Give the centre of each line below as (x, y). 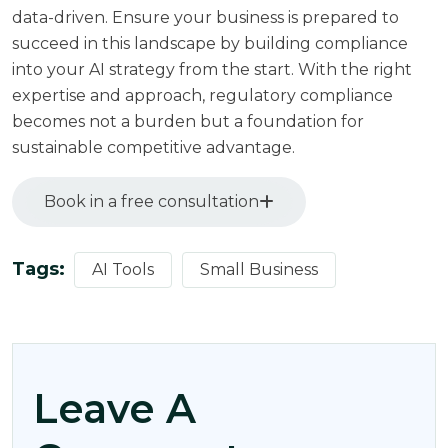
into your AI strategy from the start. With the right (212, 69)
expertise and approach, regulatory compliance (202, 95)
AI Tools (123, 269)
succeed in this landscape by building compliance (210, 43)
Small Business (259, 269)
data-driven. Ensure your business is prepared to (205, 17)
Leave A (114, 408)
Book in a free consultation (151, 201)
